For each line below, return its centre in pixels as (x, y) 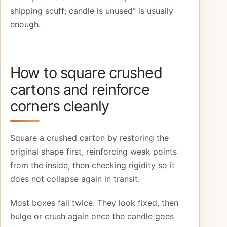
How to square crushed (86, 73)
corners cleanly (60, 106)
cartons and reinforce (80, 90)
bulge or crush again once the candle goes (92, 216)
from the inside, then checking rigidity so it (92, 165)
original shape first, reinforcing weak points (93, 151)
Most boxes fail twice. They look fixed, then (94, 202)
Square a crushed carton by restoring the (89, 138)
